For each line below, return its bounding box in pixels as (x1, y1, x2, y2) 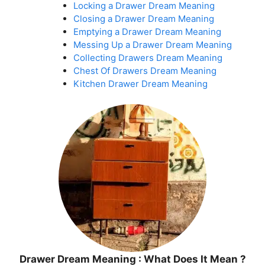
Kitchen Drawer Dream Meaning (73, 78, 208, 89)
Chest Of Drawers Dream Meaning (73, 65, 216, 76)
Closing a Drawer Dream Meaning (73, 13, 214, 24)
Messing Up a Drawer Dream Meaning (73, 39, 232, 50)
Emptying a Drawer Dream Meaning (73, 26, 221, 37)
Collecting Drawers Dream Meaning (73, 52, 222, 63)
